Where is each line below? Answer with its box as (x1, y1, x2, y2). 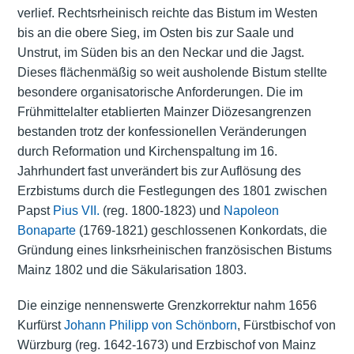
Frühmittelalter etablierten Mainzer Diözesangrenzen (17, 105, 311, 119)
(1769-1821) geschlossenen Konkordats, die (75, 224, 327, 238)
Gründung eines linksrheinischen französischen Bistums (17, 243, 332, 258)
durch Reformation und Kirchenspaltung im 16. (17, 145, 277, 159)
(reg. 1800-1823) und (99, 204, 224, 218)
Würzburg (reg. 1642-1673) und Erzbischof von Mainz (17, 338, 316, 352)
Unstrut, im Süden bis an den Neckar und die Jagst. (17, 46, 304, 60)
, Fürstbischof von (236, 318, 336, 333)
